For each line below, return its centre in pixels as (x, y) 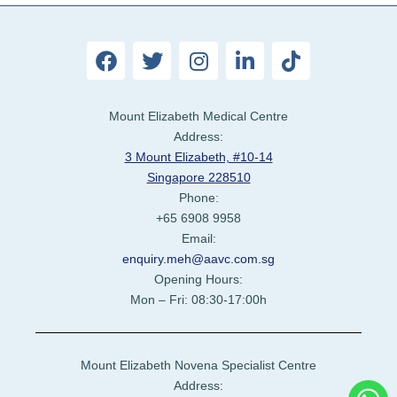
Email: (198, 239)
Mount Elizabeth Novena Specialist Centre (198, 366)
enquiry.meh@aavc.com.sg (198, 259)
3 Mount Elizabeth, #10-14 (198, 157)
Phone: (198, 198)
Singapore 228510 (198, 178)
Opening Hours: (198, 280)
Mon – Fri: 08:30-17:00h (198, 300)
